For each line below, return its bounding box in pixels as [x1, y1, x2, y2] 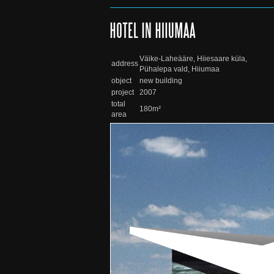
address [111, 59, 138, 68]
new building [139, 76, 182, 85]
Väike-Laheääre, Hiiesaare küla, [139, 54, 247, 63]
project [111, 88, 134, 97]
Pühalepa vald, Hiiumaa [139, 65, 220, 73]
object [111, 76, 131, 85]
